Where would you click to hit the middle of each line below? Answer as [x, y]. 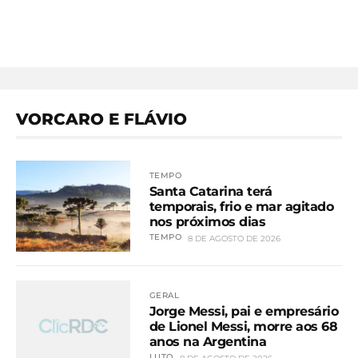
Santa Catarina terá [211, 191]
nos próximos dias [207, 221]
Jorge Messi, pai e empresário [244, 311]
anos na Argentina [208, 341]
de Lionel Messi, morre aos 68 [243, 326]
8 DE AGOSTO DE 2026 [235, 238]
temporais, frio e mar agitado [241, 206]
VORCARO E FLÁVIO [101, 119]
